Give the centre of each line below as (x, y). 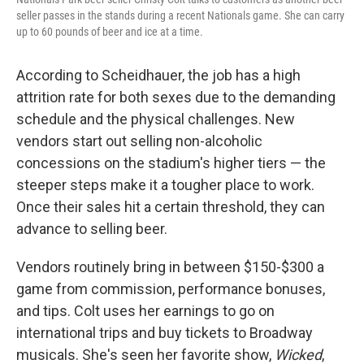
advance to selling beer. (92, 228)
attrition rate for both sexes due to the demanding (176, 97)
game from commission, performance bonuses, (171, 288)
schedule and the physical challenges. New (156, 119)
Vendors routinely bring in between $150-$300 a (170, 266)
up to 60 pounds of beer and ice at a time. (110, 31)
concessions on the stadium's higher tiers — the (171, 162)
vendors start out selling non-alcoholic (139, 141)
